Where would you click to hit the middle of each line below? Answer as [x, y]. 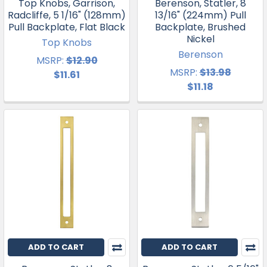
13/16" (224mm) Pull [200, 15]
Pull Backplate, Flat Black [67, 27]
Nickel [200, 39]
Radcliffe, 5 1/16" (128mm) [67, 15]
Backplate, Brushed [200, 27]
